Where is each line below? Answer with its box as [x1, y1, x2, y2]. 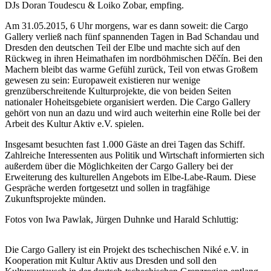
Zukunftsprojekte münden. [5, 193, 106, 204]
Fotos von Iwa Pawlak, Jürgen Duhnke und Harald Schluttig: [5, 214, 238, 224]
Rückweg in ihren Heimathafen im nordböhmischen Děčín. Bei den [5, 53, 263, 64]
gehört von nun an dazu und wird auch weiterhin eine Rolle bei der [5, 107, 260, 118]
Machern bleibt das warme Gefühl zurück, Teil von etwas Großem [5, 64, 258, 74]
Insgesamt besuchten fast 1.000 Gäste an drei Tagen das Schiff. [5, 139, 245, 149]
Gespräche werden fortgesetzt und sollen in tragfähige [5, 182, 210, 193]
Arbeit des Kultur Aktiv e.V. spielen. [5, 118, 144, 129]
